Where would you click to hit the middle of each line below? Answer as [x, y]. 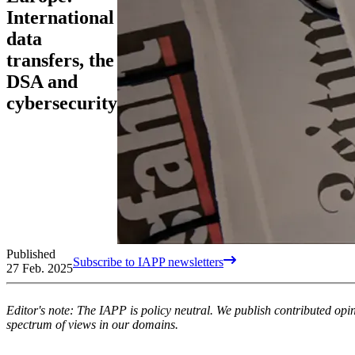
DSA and [42, 81]
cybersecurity [62, 103]
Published [31, 254]
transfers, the [60, 60]
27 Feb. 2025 [40, 268]
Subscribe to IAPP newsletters [148, 261]
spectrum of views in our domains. [92, 324]
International [60, 17]
